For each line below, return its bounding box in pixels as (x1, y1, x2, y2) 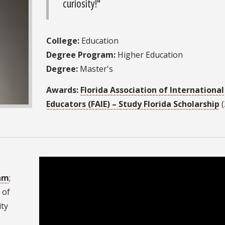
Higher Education (116, 49, 183, 60)
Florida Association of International (80, 84, 224, 95)
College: (46, 35, 79, 46)
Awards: (46, 84, 78, 95)
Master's (78, 63, 113, 74)
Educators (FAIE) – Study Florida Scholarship (46, 98, 219, 109)
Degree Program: (46, 49, 116, 60)
